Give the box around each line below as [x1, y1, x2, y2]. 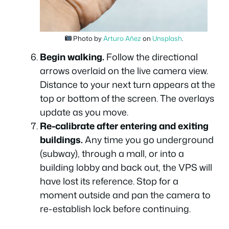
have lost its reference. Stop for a [40, 174, 178, 188]
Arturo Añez [103, 33, 142, 43]
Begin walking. [40, 50, 104, 63]
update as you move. [40, 105, 128, 119]
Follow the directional [104, 50, 198, 63]
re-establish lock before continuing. [40, 201, 191, 215]
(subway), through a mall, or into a [40, 146, 184, 160]
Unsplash [152, 33, 182, 43]
